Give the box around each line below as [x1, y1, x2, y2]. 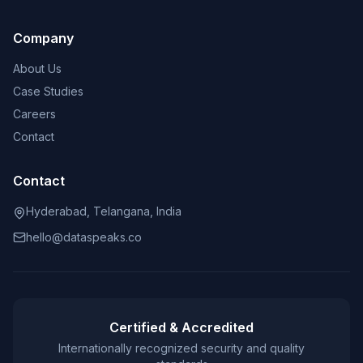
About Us [13, 62, 62, 75]
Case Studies [13, 84, 83, 98]
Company [13, 30, 74, 46]
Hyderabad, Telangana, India [26, 204, 181, 218]
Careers [13, 107, 56, 121]
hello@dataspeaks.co [26, 230, 142, 244]
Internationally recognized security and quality [58, 341, 305, 355]
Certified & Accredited [109, 319, 254, 335]
